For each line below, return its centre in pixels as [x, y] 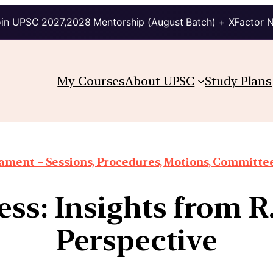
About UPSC [160, 81]
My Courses [91, 81]
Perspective [136, 240]
